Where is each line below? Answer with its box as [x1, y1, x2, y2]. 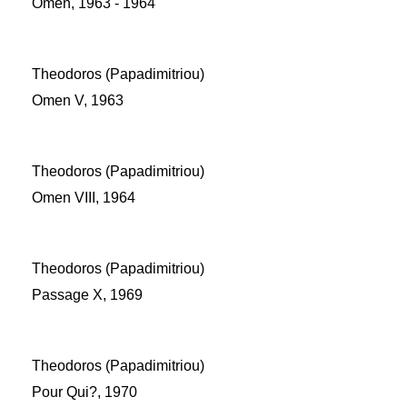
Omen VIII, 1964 [32, 190, 135, 205]
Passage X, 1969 [32, 287, 143, 303]
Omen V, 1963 [32, 93, 124, 108]
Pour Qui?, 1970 [32, 384, 137, 400]
